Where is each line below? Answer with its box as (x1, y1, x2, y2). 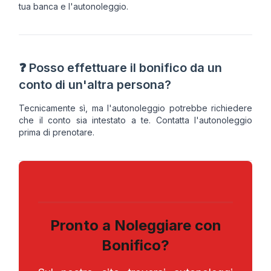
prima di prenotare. (19, 126, 94, 137)
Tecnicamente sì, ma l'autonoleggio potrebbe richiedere (19, 102, 252, 113)
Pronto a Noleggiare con (50, 216, 221, 234)
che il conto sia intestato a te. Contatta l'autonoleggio (19, 114, 252, 125)
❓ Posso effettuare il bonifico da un (19, 60, 222, 75)
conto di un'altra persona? (19, 77, 171, 92)
